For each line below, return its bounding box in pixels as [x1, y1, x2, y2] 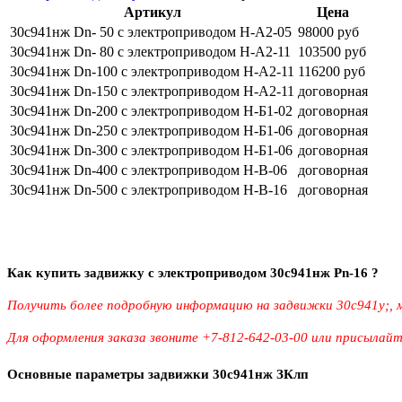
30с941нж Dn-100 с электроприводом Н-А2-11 [10, 63, 294, 79]
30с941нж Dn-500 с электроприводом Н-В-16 [10, 181, 287, 197]
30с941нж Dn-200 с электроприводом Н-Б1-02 [10, 102, 293, 118]
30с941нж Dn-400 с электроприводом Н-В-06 [10, 162, 287, 178]
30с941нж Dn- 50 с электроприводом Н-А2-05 [10, 23, 292, 39]
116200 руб [298, 63, 365, 79]
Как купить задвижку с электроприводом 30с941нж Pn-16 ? [7, 265, 379, 280]
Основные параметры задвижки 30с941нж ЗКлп [7, 366, 309, 381]
